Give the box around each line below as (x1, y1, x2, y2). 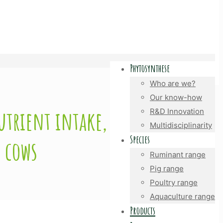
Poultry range (150, 178, 198, 187)
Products (130, 204, 155, 217)
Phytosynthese (130, 62, 170, 75)
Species (130, 133, 150, 146)
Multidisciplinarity (150, 120, 212, 130)
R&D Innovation (150, 107, 204, 116)
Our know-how (150, 93, 202, 102)
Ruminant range (150, 150, 206, 159)
